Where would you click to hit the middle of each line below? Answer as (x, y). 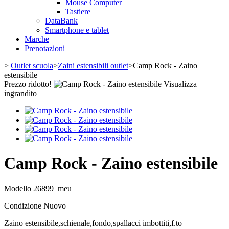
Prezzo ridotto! (28, 84)
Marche (37, 39)
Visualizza (180, 84)
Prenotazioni (45, 48)
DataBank (61, 20)
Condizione (24, 205)
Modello (19, 188)
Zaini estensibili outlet (93, 65)
